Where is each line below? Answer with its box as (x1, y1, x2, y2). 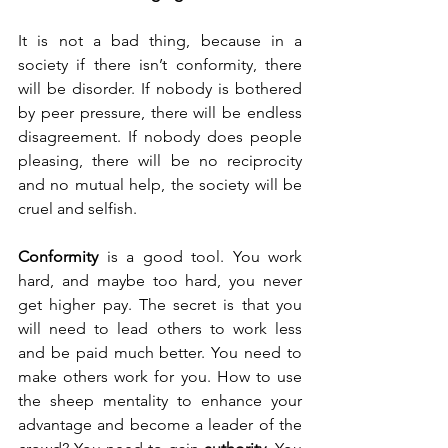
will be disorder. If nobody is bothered (18, 79, 302, 99)
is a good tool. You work (98, 247, 302, 267)
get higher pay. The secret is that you (18, 295, 302, 315)
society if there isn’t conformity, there (18, 55, 302, 75)
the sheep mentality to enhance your (18, 391, 302, 411)
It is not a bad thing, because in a (18, 31, 302, 51)
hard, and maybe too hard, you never (18, 271, 302, 291)
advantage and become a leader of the (18, 415, 302, 435)
